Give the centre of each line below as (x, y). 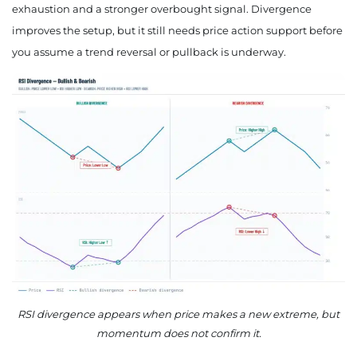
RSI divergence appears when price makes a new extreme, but (178, 314)
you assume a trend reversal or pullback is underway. (149, 52)
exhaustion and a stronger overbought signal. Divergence (162, 9)
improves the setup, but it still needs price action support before (177, 31)
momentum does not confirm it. (178, 333)
